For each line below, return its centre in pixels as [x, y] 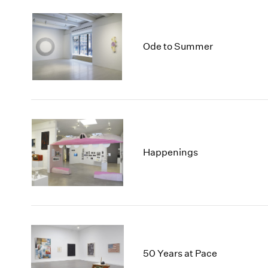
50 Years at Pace [180, 254]
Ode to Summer [178, 47]
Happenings [171, 153]
